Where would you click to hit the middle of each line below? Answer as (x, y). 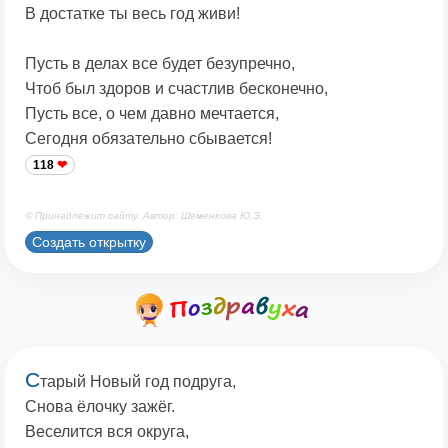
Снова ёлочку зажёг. (100, 407)
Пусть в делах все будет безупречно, (160, 64)
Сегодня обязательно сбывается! (148, 139)
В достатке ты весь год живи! (132, 14)
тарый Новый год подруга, (138, 382)
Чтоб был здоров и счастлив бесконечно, (176, 89)
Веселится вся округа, (107, 432)
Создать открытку (89, 242)
